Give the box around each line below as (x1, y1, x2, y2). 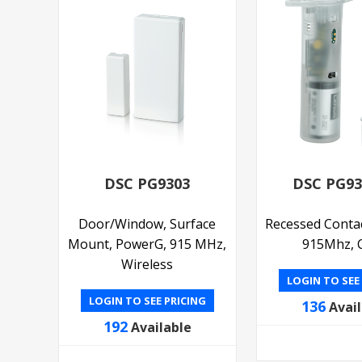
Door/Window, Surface (78, 214, 217, 233)
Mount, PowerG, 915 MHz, (68, 234, 227, 253)
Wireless (121, 255, 174, 273)
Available (130, 318, 192, 336)
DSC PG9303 (104, 173, 191, 193)
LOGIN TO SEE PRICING (88, 293, 206, 308)
